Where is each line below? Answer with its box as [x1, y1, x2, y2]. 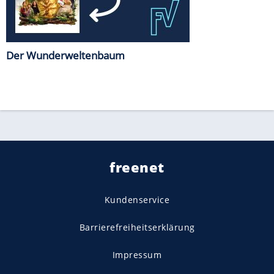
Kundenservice [104, 193, 170, 206]
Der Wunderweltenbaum [6, 48, 125, 62]
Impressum [112, 248, 162, 261]
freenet [109, 157, 165, 176]
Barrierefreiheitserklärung [79, 221, 195, 233]
